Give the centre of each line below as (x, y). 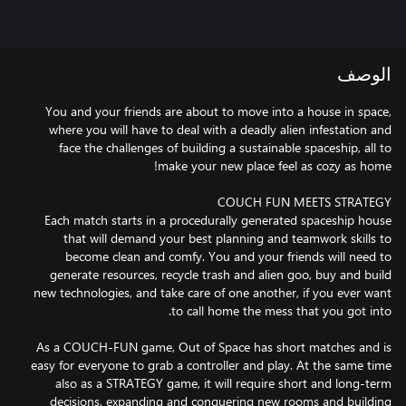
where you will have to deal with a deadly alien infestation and (220, 129)
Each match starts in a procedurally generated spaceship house (218, 220)
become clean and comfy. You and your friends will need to (228, 256)
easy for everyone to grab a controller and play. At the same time (211, 365)
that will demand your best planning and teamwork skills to (227, 238)
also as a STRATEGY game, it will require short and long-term (223, 383)
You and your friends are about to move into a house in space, (218, 111)
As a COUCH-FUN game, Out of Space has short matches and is (214, 347)
